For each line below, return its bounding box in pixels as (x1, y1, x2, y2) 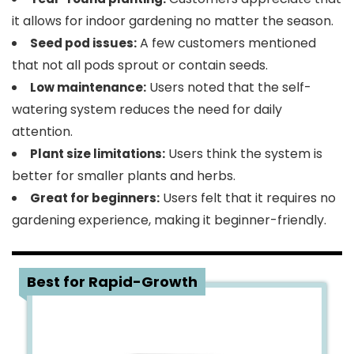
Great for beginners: (30, 190, 160, 206)
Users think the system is (165, 145, 322, 163)
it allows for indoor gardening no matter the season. (12, 12, 333, 30)
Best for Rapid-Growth (27, 272, 198, 292)
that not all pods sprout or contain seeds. (12, 56, 268, 74)
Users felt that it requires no (160, 189, 336, 207)
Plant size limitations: (30, 145, 165, 162)
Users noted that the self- (146, 78, 311, 96)
